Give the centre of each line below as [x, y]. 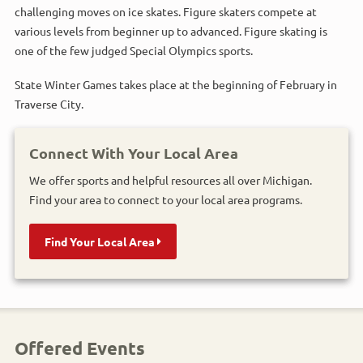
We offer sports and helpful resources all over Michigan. [171, 179]
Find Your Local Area [101, 241]
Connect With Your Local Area [134, 152]
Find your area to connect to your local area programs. [166, 199]
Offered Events [80, 348]
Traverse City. [49, 103]
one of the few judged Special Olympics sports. [134, 50]
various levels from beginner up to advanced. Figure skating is [171, 30]
